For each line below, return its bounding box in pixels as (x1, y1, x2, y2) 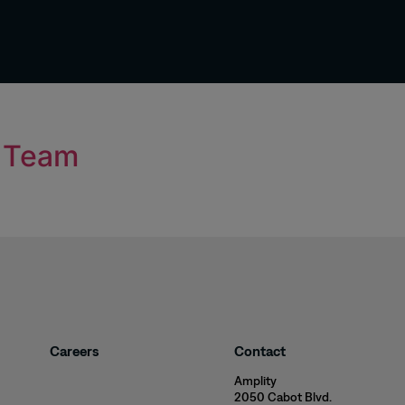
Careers (49, 343, 99, 360)
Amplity (233, 373, 277, 389)
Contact (233, 343, 286, 360)
